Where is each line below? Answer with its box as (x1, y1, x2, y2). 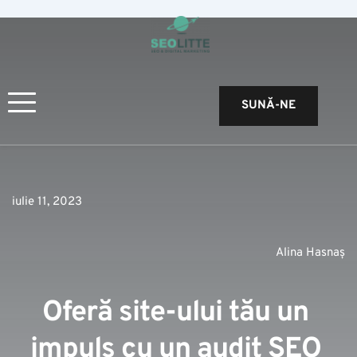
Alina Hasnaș (276, 245, 345, 261)
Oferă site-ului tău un (42, 294, 308, 331)
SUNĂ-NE (241, 98, 296, 114)
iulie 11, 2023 (12, 194, 82, 210)
